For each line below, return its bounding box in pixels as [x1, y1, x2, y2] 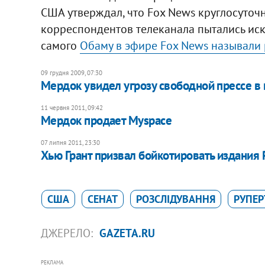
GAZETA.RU [99, 225, 155, 240]
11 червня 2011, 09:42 [40, 103, 103, 112]
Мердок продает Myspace [40, 112, 172, 128]
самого [40, 37, 80, 53]
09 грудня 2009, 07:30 [40, 68, 102, 77]
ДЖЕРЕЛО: [40, 225, 96, 240]
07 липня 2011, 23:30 [40, 138, 100, 147]
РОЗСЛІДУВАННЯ [135, 192, 215, 206]
